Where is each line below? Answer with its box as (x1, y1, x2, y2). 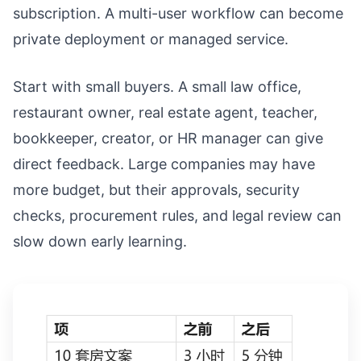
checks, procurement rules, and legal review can (13, 207, 342, 225)
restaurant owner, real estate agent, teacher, (13, 104, 317, 122)
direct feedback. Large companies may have (13, 156, 315, 173)
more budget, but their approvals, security (13, 181, 300, 199)
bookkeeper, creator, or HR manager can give (13, 130, 323, 147)
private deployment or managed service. (13, 31, 288, 48)
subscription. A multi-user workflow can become (13, 5, 343, 23)
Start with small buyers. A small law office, (13, 78, 301, 96)
